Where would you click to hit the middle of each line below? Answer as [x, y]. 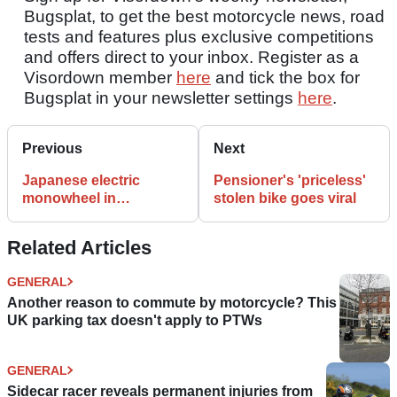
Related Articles [79, 247]
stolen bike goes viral [285, 198]
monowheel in [69, 198]
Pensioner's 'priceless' [290, 180]
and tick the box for [285, 77]
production [59, 215]
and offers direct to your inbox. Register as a [191, 57]
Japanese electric [81, 180]
